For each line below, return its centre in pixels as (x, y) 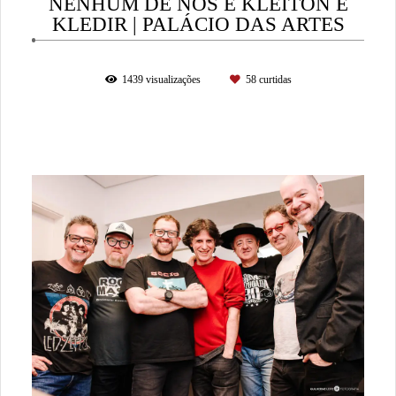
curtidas (274, 80)
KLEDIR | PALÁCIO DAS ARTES (198, 23)
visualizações (173, 80)
